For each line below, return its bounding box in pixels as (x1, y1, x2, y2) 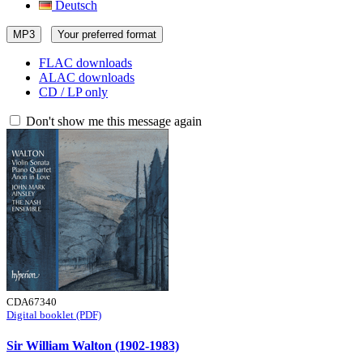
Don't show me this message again (23, 114, 202, 128)
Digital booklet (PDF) (6, 309, 101, 321)
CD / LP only (39, 85, 108, 99)
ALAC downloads (39, 70, 135, 84)
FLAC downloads (39, 56, 132, 70)
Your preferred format (58, 28, 156, 41)
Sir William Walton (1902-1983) (6, 339, 179, 353)
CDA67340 (6, 296, 57, 308)
